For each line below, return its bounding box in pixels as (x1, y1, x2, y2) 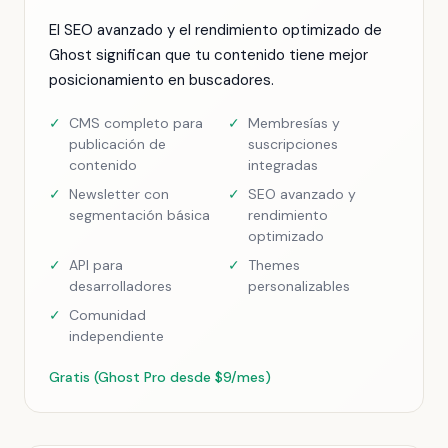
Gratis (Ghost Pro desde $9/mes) (49, 368, 271, 386)
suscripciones (248, 135, 338, 153)
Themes (248, 256, 300, 274)
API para (69, 256, 123, 274)
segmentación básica (69, 206, 210, 224)
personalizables (248, 277, 350, 295)
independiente (69, 327, 164, 345)
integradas (248, 156, 318, 174)
